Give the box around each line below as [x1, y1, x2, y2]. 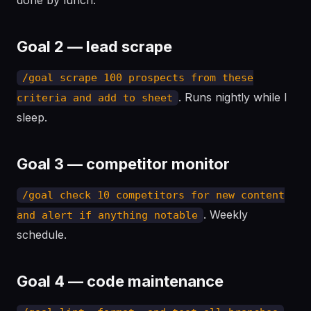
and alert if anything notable [17, 209, 198, 221]
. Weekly [203, 208, 248, 221]
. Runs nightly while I [178, 90, 287, 104]
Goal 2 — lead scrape [17, 37, 172, 56]
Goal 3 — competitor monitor [17, 155, 230, 173]
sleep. [17, 110, 47, 124]
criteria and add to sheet [17, 92, 173, 104]
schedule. [17, 228, 67, 242]
